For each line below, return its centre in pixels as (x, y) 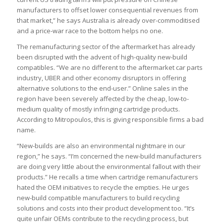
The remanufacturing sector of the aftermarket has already (106, 46)
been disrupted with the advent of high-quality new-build (102, 57)
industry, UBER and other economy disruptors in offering (101, 78)
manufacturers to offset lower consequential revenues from (107, 10)
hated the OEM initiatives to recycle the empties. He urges (103, 187)
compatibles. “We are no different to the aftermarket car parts (110, 67)
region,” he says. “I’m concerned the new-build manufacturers (109, 156)
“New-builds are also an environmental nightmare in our (101, 145)
